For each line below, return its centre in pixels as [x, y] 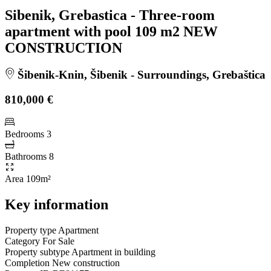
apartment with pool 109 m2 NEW [111, 31]
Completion [27, 263]
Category [22, 241]
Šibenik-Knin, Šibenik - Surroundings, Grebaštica [140, 74]
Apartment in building [113, 252]
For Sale [58, 241]
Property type [31, 230]
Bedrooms [24, 134]
